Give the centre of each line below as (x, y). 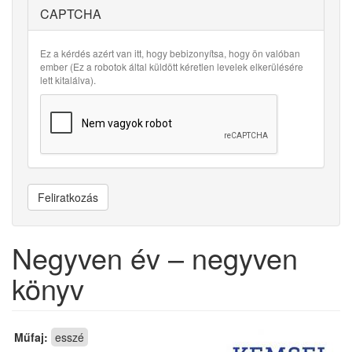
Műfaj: (33, 337)
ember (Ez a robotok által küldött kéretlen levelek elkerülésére (172, 66)
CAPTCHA (71, 14)
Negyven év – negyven (155, 257)
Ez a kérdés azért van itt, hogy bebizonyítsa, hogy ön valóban (170, 53)
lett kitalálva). (68, 80)
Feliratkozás (68, 197)
